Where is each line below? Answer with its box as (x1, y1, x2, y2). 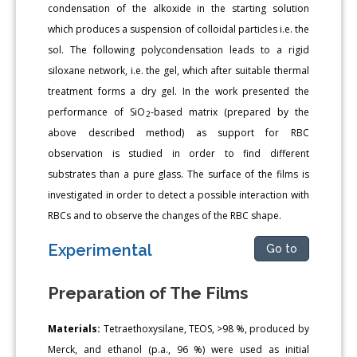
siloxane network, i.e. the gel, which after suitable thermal (48, 63, 309, 77)
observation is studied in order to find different (48, 146, 309, 160)
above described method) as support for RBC (48, 125, 309, 139)
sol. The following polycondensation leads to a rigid (48, 42, 309, 57)
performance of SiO (48, 104, 146, 119)
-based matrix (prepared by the (150, 104, 309, 119)
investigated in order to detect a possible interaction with (48, 187, 309, 202)
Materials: (48, 321, 101, 335)
